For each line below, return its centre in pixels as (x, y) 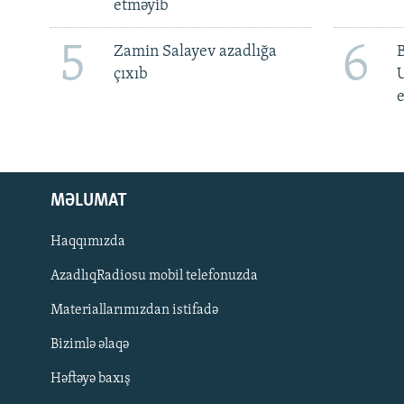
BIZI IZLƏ (39, 321)
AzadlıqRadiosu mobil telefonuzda (154, 275)
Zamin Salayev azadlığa (195, 51)
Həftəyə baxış (91, 378)
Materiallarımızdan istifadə (134, 310)
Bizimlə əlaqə (90, 344)
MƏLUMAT (89, 201)
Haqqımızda (88, 241)
